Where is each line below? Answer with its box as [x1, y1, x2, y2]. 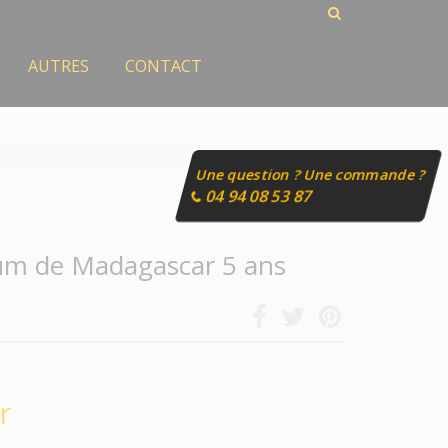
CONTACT [124, 55, 202, 77]
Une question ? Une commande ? [194, 165, 429, 184]
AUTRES [27, 55, 89, 77]
